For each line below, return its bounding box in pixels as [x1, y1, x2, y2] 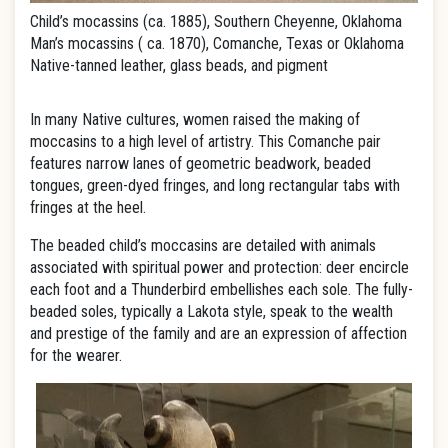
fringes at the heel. [30, 198, 146, 217]
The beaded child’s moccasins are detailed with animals [30, 236, 376, 255]
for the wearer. [30, 346, 122, 365]
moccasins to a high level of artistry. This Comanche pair [30, 132, 381, 151]
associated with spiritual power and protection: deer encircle [30, 258, 409, 277]
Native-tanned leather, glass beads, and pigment [30, 56, 328, 75]
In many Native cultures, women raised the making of [30, 110, 360, 129]
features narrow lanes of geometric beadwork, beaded [30, 154, 371, 173]
